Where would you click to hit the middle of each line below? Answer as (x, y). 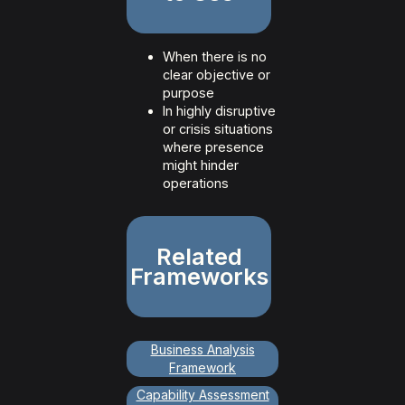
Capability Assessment (202, 395)
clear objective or (217, 75)
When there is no (215, 57)
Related (199, 257)
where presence (213, 147)
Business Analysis (202, 350)
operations (196, 184)
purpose (188, 93)
